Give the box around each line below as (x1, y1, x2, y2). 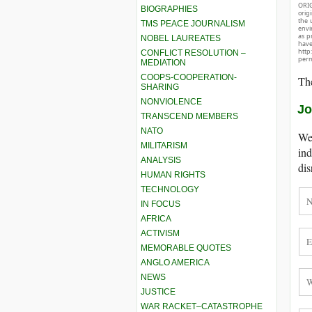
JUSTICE (141, 286, 175, 297)
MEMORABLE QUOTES (141, 242, 231, 253)
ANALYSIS (141, 155, 181, 165)
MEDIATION (141, 57, 186, 68)
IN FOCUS (141, 198, 180, 209)
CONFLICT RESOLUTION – (141, 47, 246, 58)
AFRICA (141, 213, 171, 224)
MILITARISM (141, 140, 187, 150)
